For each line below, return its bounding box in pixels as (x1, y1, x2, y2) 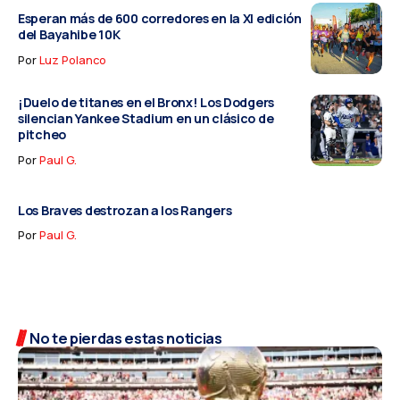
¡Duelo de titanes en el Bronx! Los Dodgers (18, 94, 275, 112)
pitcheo (18, 126, 67, 144)
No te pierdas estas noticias (29, 327, 222, 348)
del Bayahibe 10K (18, 26, 121, 44)
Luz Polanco (39, 52, 106, 69)
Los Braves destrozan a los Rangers (18, 201, 232, 219)
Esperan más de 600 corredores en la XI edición (18, 10, 302, 28)
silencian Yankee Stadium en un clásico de (18, 110, 274, 128)
